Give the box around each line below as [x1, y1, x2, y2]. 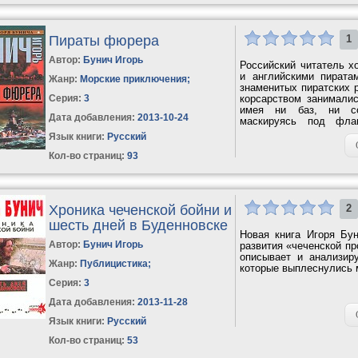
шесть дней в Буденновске [49, 217, 229, 233]
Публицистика [80, 257, 149, 269]
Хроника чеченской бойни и [49, 201, 233, 218]
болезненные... [240, 125, 313, 138]
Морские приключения [80, 73, 188, 85]
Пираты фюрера [49, 32, 160, 49]
